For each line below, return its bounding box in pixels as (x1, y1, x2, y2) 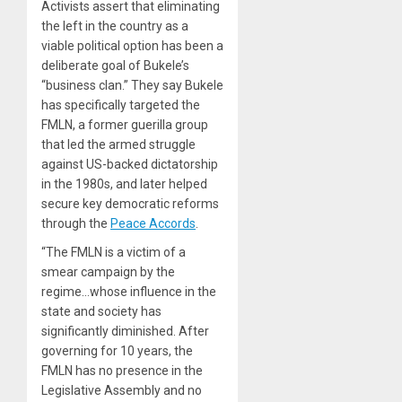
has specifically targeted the (41, 97, 200, 112)
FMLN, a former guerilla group (41, 117, 208, 132)
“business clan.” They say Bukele (41, 77, 223, 92)
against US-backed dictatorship (41, 156, 218, 171)
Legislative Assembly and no (41, 382, 202, 398)
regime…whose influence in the (41, 284, 216, 299)
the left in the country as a (41, 18, 188, 33)
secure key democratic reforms (41, 196, 219, 211)
